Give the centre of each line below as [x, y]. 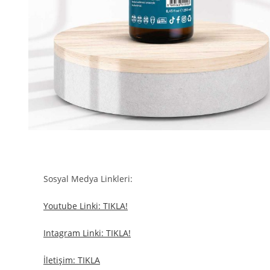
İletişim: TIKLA [72, 260]
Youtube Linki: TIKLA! [86, 206]
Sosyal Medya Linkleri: [88, 179]
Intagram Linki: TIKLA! [87, 233]
